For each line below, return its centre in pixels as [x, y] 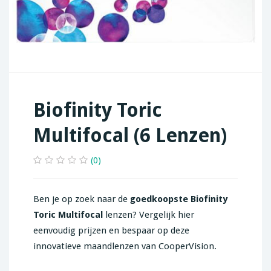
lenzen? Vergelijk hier [149, 215]
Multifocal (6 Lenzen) [130, 136]
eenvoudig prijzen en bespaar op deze [111, 231]
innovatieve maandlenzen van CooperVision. [125, 247]
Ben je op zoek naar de [82, 199]
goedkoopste [159, 199]
